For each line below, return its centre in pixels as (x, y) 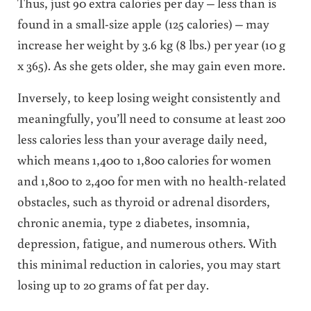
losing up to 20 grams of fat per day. (113, 285)
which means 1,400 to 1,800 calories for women (144, 160)
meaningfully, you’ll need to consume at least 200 (151, 118)
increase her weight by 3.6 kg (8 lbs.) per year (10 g (151, 44)
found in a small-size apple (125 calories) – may (143, 24)
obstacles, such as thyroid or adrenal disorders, (143, 201)
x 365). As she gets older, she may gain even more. (151, 65)
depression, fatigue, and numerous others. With (147, 243)
